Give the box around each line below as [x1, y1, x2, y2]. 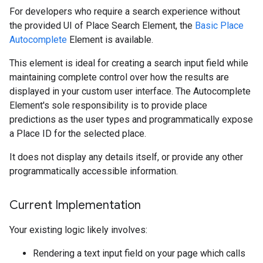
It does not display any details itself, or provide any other [9, 151, 243, 163]
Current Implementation [9, 198, 141, 213]
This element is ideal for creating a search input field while [9, 58, 248, 69]
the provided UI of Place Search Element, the [9, 20, 195, 31]
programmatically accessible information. [9, 166, 178, 177]
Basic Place [195, 20, 244, 31]
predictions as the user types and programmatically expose [9, 114, 253, 125]
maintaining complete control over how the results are [9, 72, 229, 83]
